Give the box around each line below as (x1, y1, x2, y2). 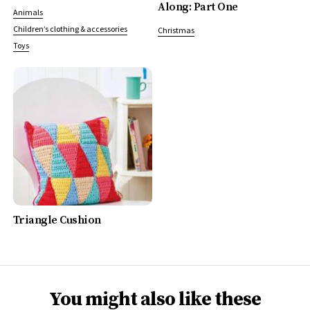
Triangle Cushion (12, 213, 101, 228)
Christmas (158, 25, 195, 36)
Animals (12, 7, 43, 18)
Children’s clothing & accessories (12, 24, 127, 35)
